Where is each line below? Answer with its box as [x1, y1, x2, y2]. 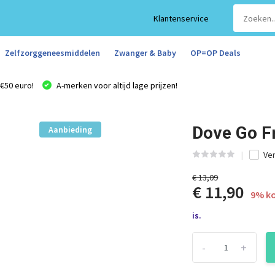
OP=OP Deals [190, 47, 241, 58]
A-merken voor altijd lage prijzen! [54, 80, 177, 91]
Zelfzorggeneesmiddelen [4, 47, 100, 58]
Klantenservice [153, 12, 209, 24]
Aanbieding [48, 124, 92, 135]
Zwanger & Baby [114, 47, 176, 58]
